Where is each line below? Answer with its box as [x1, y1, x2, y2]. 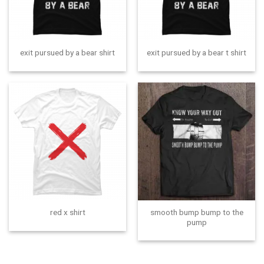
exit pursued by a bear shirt [20, 48, 115, 58]
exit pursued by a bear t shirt [147, 48, 246, 58]
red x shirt [49, 207, 85, 217]
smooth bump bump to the [150, 207, 243, 217]
